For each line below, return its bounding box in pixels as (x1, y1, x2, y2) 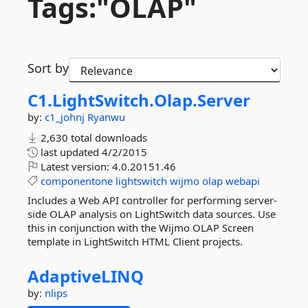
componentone (41, 174, 113, 188)
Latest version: (38, 159, 112, 173)
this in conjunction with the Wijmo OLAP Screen (27, 221, 254, 234)
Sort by (27, 60, 69, 76)
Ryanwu (87, 110, 125, 124)
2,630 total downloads (38, 131, 147, 144)
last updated (38, 145, 102, 159)
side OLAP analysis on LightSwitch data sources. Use (27, 207, 276, 221)
